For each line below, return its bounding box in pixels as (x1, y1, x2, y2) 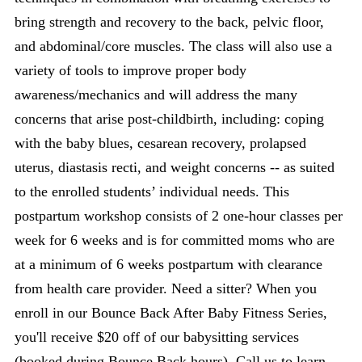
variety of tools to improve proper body (15, 61, 246, 78)
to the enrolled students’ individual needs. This (15, 183, 289, 200)
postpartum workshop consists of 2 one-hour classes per (15, 207, 343, 224)
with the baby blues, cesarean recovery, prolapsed (15, 134, 306, 151)
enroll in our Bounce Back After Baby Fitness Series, (15, 304, 327, 321)
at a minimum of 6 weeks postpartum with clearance (15, 255, 322, 272)
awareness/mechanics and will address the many (15, 86, 297, 103)
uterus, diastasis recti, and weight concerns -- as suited (15, 158, 335, 175)
